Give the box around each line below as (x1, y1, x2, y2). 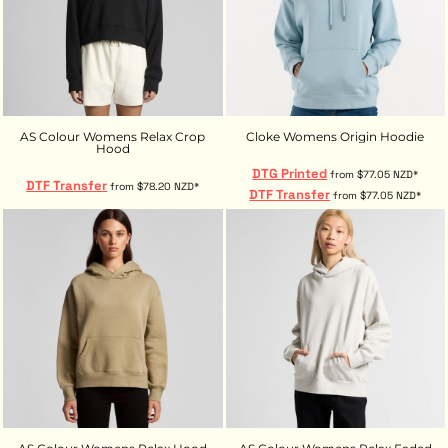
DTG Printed (252, 164, 328, 182)
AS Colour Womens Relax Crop (20, 128, 206, 144)
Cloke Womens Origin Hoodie (246, 128, 425, 144)
